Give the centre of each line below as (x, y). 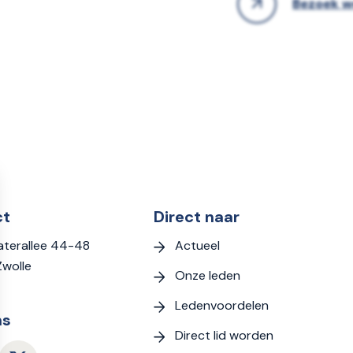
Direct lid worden (225, 335)
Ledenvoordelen (222, 305)
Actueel (198, 245)
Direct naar (197, 216)
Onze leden (208, 275)
